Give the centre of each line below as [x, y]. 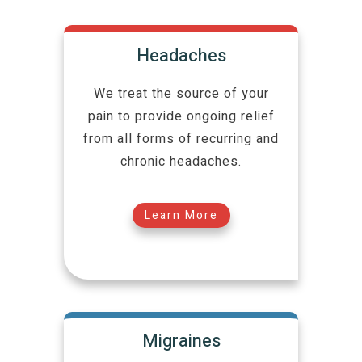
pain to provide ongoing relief [181, 117]
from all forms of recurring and [181, 139]
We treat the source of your [181, 94]
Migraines [181, 341]
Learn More [181, 216]
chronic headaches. [181, 162]
